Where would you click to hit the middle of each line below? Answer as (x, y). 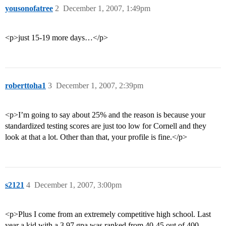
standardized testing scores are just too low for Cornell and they (106, 126)
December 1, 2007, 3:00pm (78, 185)
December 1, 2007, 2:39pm (100, 86)
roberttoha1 (25, 86)
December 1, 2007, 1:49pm (107, 9)
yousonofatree (29, 9)
